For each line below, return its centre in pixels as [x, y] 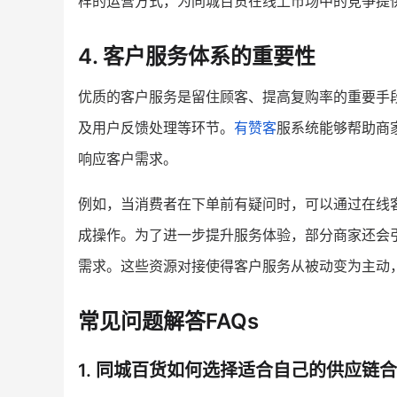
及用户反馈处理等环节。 [156, 128]
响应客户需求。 [128, 159]
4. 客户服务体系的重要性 [197, 57]
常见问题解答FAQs [168, 321]
